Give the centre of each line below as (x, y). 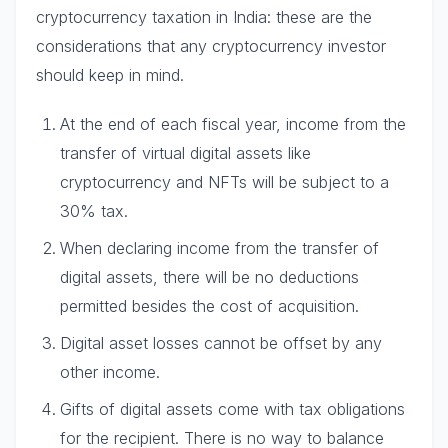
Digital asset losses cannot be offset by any (221, 343)
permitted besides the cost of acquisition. (209, 306)
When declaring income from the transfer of (219, 248)
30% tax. (94, 211)
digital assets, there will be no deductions (209, 277)
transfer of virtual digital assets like (185, 153)
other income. (110, 372)
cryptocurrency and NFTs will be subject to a (224, 182)
